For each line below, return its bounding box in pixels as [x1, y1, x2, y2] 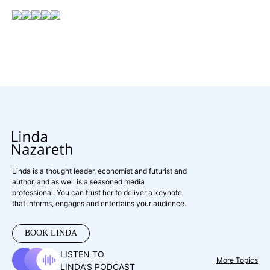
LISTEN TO [60, 248, 104, 259]
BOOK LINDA [25, 228, 77, 238]
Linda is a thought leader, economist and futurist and [12, 166, 187, 176]
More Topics [216, 255, 258, 265]
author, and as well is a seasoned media [12, 177, 145, 187]
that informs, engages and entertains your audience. [12, 199, 186, 209]
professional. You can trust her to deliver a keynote [12, 188, 182, 198]
